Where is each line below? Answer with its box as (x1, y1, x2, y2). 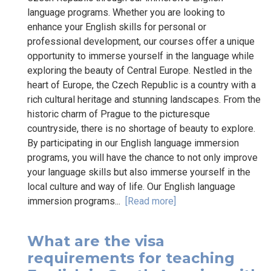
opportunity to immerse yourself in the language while (27, 50, 254, 62)
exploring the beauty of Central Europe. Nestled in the (27, 64, 252, 76)
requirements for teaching (27, 249, 235, 267)
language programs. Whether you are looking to (27, 6, 225, 18)
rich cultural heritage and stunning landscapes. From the (27, 93, 261, 105)
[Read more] (125, 195, 176, 207)
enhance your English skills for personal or (27, 21, 206, 33)
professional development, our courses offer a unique (27, 35, 255, 47)
